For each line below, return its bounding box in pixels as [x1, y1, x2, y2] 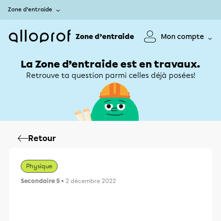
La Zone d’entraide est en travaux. [21, 58, 200, 70]
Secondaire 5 [21, 178, 60, 184]
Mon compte [161, 32, 204, 41]
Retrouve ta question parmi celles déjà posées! [26, 71, 195, 80]
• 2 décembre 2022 [60, 178, 116, 184]
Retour [28, 134, 56, 143]
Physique [26, 163, 52, 170]
